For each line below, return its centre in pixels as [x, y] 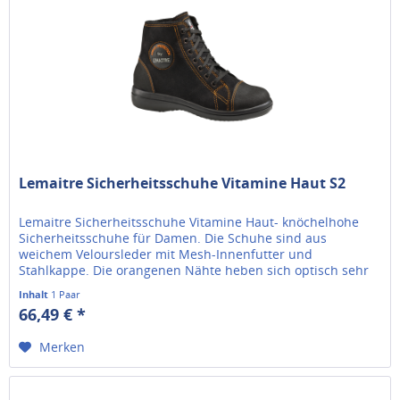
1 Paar [66, 295]
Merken [62, 347]
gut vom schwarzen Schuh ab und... [126, 287]
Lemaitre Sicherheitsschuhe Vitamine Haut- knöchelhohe [189, 222]
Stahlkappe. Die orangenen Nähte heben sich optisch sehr [194, 271]
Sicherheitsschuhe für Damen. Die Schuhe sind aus [173, 238]
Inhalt [35, 295]
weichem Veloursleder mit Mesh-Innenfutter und [166, 254]
